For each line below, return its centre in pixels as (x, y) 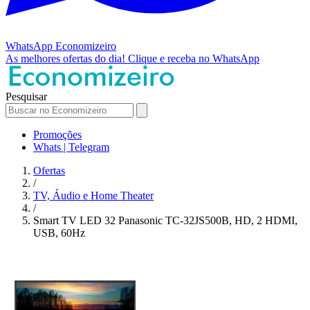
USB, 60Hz (59, 232)
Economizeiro (86, 46)
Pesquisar (26, 96)
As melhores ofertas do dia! (67, 58)
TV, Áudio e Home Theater (93, 195)
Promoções (57, 134)
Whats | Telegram (71, 147)
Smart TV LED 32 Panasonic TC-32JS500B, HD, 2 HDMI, (165, 220)
